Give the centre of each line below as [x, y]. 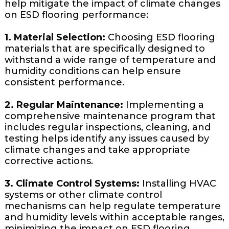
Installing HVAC [178, 184]
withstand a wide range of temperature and [110, 60]
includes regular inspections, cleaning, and [107, 128]
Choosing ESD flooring [160, 38]
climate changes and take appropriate [97, 150]
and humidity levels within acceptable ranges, [114, 217]
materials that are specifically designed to [105, 49]
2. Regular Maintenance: [64, 105]
